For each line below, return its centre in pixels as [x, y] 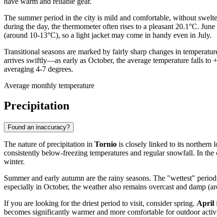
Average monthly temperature [49, 85]
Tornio [106, 144]
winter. [14, 162]
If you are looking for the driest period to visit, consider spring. [100, 203]
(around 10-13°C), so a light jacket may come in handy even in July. [108, 35]
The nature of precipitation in [49, 144]
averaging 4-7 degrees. [39, 69]
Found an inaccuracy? [39, 127]
